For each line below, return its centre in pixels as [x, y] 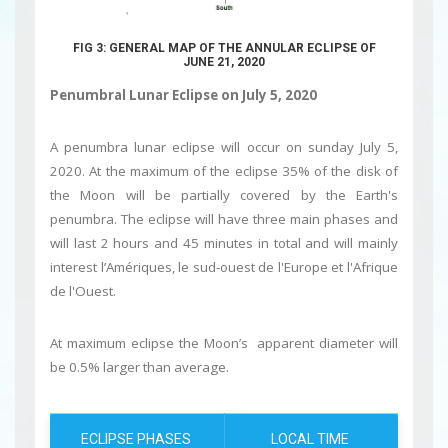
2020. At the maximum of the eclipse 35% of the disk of [224, 171]
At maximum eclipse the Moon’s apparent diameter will [224, 343]
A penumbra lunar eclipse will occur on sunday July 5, [224, 147]
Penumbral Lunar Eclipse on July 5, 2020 [183, 95]
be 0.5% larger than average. [139, 367]
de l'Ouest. [83, 291]
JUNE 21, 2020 [224, 62]
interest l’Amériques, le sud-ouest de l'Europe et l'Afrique [224, 267]
